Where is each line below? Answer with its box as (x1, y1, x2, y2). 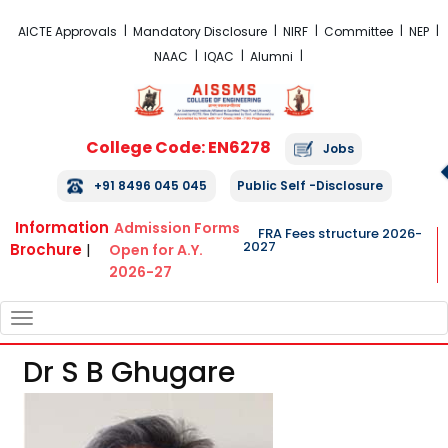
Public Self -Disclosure (237, 177, 384, 194)
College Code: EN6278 (86, 136, 271, 159)
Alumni (250, 48, 294, 65)
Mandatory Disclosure (133, 23, 268, 40)
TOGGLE (223, 306, 302, 334)
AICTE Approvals (18, 23, 118, 40)
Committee (324, 23, 394, 40)
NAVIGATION (223, 326, 346, 354)
